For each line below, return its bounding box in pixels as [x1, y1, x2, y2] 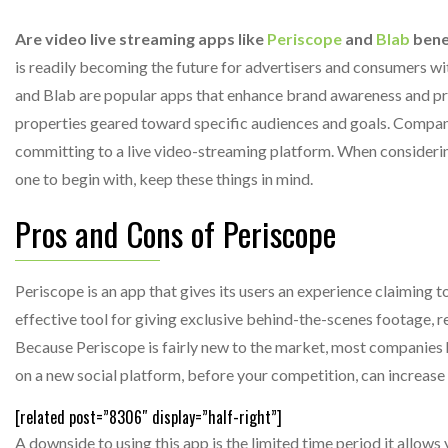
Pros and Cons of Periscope [15, 209, 336, 258]
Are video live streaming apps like [15, 29, 267, 48]
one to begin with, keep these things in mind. [15, 169, 313, 188]
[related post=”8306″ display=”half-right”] [15, 405, 282, 429]
